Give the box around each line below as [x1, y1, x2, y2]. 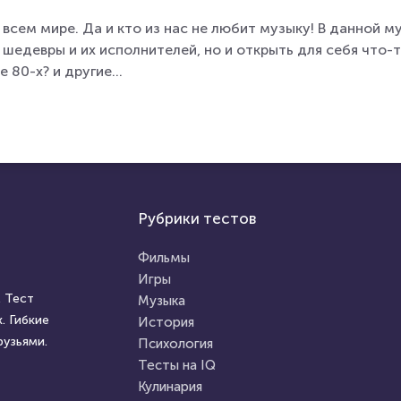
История [137, 314, 194, 330]
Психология [137, 336, 213, 352]
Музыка [137, 293, 185, 309]
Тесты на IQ [137, 357, 216, 373]
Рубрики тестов [137, 209, 256, 227]
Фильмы [137, 250, 190, 266]
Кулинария [137, 379, 202, 395]
